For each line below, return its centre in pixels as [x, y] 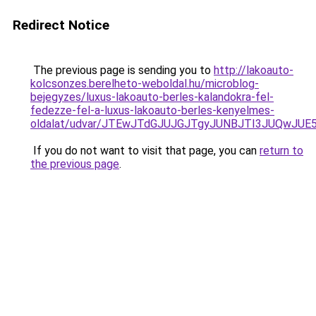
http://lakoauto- [254, 70]
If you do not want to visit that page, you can [145, 151]
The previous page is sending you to [122, 70]
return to [281, 151]
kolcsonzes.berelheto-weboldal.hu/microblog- [145, 84]
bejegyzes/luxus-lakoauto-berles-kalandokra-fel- [152, 97]
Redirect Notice [61, 25]
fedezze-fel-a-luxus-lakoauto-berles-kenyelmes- [152, 110]
